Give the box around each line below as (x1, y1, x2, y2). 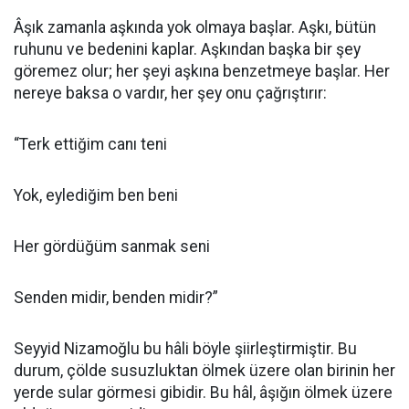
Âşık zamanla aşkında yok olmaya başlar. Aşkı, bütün (14, 18, 376, 37)
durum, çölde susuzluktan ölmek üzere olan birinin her (14, 362, 395, 380)
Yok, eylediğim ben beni (14, 186, 178, 204)
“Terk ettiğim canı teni (14, 135, 167, 153)
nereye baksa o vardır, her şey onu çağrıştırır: (14, 84, 327, 102)
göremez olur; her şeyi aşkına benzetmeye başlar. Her (14, 62, 390, 80)
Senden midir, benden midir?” (14, 288, 218, 307)
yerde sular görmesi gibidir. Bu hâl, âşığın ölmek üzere (14, 383, 393, 402)
